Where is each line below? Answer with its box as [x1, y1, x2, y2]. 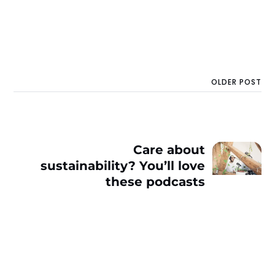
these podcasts [105, 174, 205, 190]
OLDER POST [211, 77, 261, 88]
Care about [133, 142, 205, 158]
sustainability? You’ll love [40, 158, 205, 174]
